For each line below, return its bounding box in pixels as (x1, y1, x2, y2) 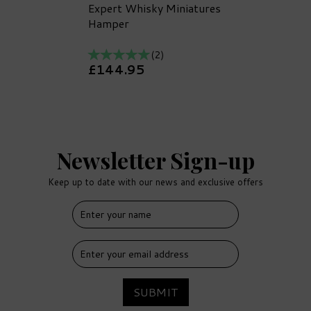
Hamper (87, 15, 129, 31)
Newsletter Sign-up (56, 145, 255, 175)
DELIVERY (79, 219, 115, 230)
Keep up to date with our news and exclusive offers (48, 176, 263, 188)
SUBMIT (133, 284, 178, 300)
